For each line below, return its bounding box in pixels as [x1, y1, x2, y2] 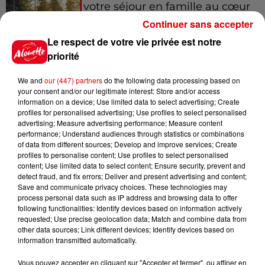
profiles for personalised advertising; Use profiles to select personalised [18, 107, 247, 117]
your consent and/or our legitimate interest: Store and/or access [18, 86, 220, 96]
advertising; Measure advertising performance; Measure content [18, 118, 222, 128]
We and [18, 75, 44, 85]
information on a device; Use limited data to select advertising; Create [18, 96, 240, 106]
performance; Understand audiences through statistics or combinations [18, 128, 244, 138]
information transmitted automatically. [18, 235, 137, 245]
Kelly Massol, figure [83, 200, 186, 213]
